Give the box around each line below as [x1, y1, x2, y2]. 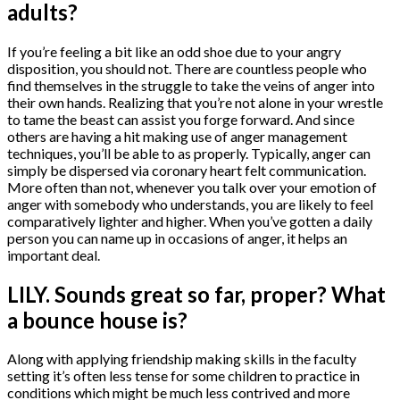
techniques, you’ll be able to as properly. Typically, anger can [7, 144, 371, 162]
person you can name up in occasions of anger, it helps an [7, 229, 347, 246]
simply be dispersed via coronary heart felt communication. [7, 161, 366, 179]
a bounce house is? [7, 306, 187, 333]
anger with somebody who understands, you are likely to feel [7, 195, 373, 212]
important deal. [7, 246, 100, 263]
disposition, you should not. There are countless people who [7, 59, 367, 77]
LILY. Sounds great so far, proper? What [7, 280, 386, 307]
